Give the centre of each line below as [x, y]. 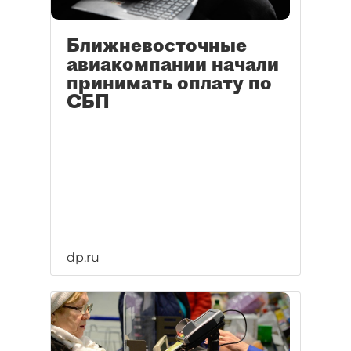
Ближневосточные [157, 45]
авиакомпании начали [173, 64]
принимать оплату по [169, 83]
